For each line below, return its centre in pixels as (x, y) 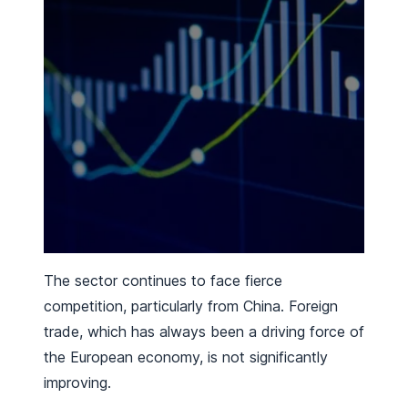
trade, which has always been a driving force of (204, 332)
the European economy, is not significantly (186, 357)
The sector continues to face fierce (163, 281)
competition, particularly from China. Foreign (191, 306)
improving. (77, 383)
